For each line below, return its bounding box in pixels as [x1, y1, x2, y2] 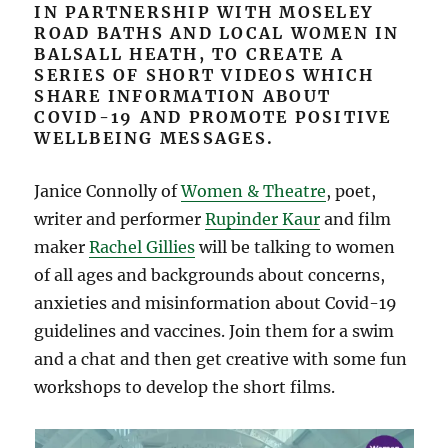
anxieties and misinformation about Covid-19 [34, 292, 398, 313]
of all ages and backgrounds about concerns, [34, 264, 386, 285]
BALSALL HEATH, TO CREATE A [34, 43, 344, 64]
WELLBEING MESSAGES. [34, 127, 275, 148]
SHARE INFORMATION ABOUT [34, 85, 332, 106]
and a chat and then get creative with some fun [34, 348, 408, 369]
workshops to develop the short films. [34, 376, 336, 397]
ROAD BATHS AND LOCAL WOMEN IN [34, 22, 400, 43]
